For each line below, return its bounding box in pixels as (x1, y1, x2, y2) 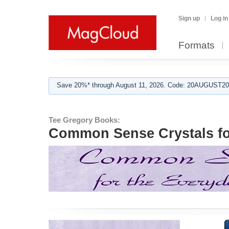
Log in (211, 15, 228, 22)
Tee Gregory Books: (49, 116, 120, 124)
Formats (178, 40, 215, 51)
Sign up (178, 15, 200, 22)
